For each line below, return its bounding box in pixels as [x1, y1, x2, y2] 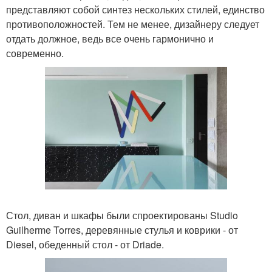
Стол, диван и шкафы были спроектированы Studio [6, 208, 238, 222]
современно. [6, 46, 64, 60]
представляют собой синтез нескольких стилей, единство [6, 2, 265, 16]
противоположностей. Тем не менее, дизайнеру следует [6, 16, 259, 31]
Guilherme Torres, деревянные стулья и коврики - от [6, 222, 238, 237]
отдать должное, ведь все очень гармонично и [6, 31, 214, 46]
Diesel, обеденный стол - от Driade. [6, 237, 164, 251]
